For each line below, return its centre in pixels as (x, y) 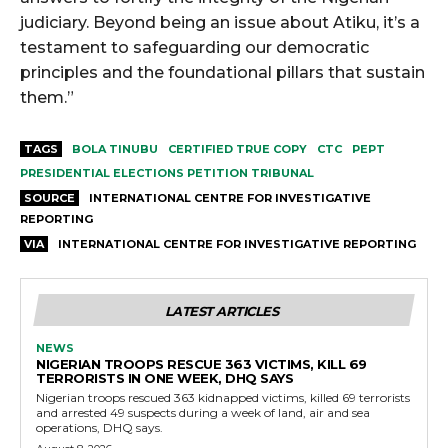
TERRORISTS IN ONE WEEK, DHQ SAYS (164, 378)
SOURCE (49, 198)
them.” (47, 98)
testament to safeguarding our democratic (194, 48)
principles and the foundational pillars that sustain (222, 73)
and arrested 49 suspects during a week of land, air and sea (203, 413)
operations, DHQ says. (99, 428)
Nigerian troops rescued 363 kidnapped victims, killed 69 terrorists (223, 398)
